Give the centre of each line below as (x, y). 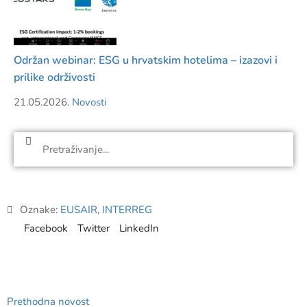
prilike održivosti (54, 78)
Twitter (94, 229)
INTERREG (127, 210)
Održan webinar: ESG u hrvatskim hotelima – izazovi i (146, 61)
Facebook (46, 229)
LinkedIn (139, 229)
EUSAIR (79, 210)
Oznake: (40, 210)
